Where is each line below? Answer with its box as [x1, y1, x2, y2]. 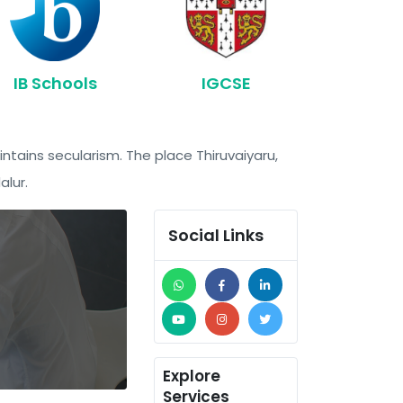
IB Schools [13, 72, 97, 94]
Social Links [167, 223, 264, 246]
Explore [162, 364, 220, 387]
